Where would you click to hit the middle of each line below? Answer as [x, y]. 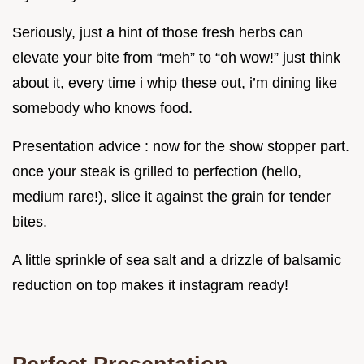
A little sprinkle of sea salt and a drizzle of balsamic [177, 260]
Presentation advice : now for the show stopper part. [181, 146]
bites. [30, 221]
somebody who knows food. [102, 108]
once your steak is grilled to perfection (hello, [157, 171]
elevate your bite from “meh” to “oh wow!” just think [176, 57]
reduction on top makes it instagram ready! [150, 285]
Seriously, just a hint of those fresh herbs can [158, 32]
